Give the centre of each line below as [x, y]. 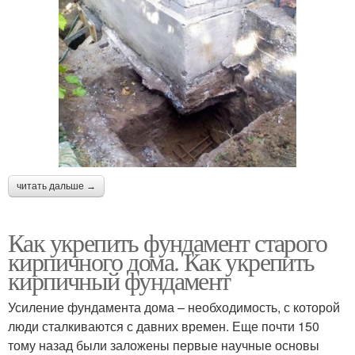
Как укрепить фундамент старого [167, 242]
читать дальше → [56, 186]
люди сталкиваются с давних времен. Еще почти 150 [164, 326]
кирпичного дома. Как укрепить [161, 261]
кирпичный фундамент [119, 280]
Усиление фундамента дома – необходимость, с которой [174, 307]
